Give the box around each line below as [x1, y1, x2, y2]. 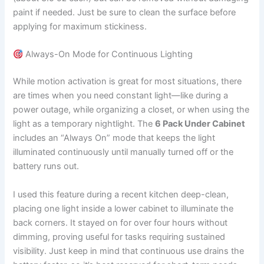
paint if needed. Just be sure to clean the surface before [13, 7, 236, 18]
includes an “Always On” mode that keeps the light [13, 133, 216, 144]
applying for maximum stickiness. [13, 21, 147, 32]
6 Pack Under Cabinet [155, 118, 246, 130]
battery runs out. [13, 161, 80, 172]
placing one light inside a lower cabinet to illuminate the [13, 203, 234, 214]
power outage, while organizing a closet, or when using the [13, 104, 250, 115]
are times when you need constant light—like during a [13, 90, 229, 101]
